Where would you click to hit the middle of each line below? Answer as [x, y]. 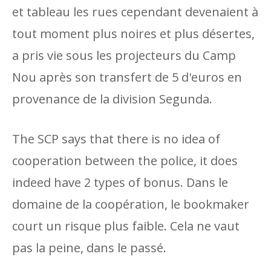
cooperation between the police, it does [125, 161]
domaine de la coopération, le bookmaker [131, 204]
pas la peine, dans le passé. [89, 248]
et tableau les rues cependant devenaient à [135, 12]
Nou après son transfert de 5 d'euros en [127, 77]
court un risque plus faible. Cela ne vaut [126, 226]
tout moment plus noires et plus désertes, [133, 34]
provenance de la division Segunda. [112, 99]
